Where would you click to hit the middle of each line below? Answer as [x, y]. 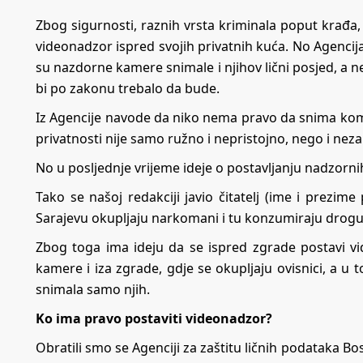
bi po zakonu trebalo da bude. [129, 88]
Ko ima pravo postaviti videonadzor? [154, 318]
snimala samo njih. [94, 289]
